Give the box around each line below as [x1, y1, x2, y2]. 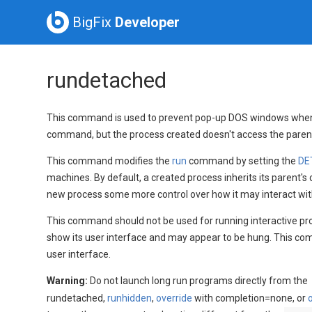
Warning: [47, 274, 91, 286]
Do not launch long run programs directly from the [90, 274, 311, 286]
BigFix [72, 14, 116, 31]
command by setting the [187, 155, 299, 166]
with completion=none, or [192, 292, 309, 304]
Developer [115, 14, 180, 31]
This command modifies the [47, 155, 173, 166]
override [156, 292, 193, 304]
